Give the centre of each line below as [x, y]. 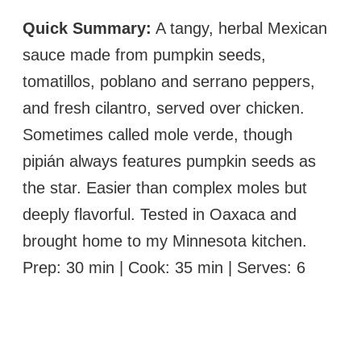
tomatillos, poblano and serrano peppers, [169, 81]
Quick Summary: [87, 28]
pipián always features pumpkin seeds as [169, 161]
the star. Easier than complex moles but [165, 187]
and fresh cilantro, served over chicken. [164, 108]
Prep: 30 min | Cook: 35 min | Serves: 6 [164, 267]
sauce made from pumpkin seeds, [144, 54]
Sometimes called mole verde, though [158, 134]
